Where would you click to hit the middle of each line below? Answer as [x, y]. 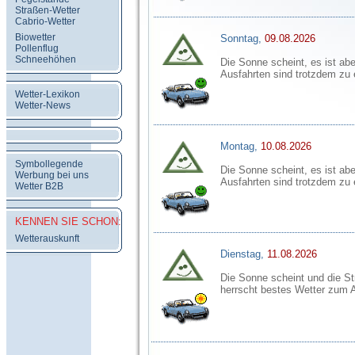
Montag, [239, 146]
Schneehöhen [46, 59]
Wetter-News [43, 105]
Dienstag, [242, 254]
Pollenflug [37, 48]
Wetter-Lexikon [48, 94]
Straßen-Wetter [48, 10]
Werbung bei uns [52, 175]
